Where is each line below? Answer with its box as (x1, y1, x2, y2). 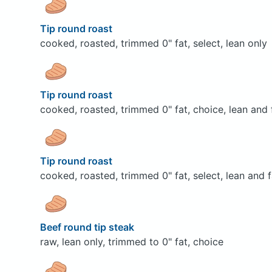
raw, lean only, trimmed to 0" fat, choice (39, 235, 223, 248)
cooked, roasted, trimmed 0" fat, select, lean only (39, 36, 267, 49)
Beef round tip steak (39, 220, 137, 233)
